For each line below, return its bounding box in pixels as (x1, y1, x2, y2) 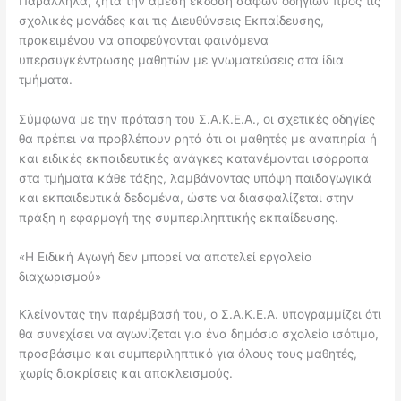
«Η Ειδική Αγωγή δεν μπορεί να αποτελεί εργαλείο (19, 249, 312, 264)
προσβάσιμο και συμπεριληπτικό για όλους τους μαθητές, (19, 346, 358, 361)
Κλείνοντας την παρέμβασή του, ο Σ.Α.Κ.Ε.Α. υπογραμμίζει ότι (19, 306, 382, 321)
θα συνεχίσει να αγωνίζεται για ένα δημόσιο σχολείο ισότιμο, (19, 326, 380, 341)
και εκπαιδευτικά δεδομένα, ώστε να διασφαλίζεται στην (19, 190, 354, 205)
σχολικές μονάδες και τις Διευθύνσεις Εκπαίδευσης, (19, 13, 325, 28)
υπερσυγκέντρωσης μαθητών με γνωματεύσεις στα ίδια (19, 52, 345, 67)
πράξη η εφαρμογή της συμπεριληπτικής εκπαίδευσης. (19, 209, 339, 225)
